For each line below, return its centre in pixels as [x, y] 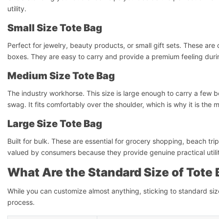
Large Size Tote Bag [55, 124]
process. [21, 202]
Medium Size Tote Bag [61, 76]
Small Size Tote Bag [55, 28]
